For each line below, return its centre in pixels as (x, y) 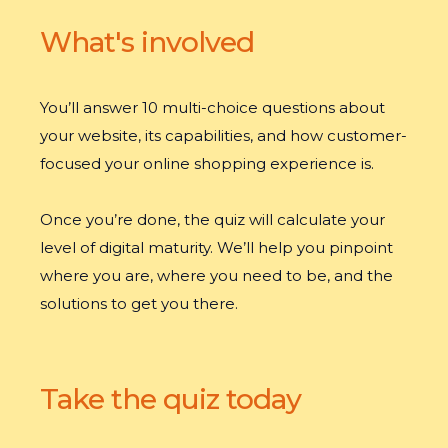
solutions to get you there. (139, 303)
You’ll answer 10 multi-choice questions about (212, 107)
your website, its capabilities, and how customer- (223, 135)
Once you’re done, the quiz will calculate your (212, 219)
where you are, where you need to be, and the (216, 275)
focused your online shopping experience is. (207, 163)
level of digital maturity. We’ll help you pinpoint (216, 247)
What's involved (147, 41)
